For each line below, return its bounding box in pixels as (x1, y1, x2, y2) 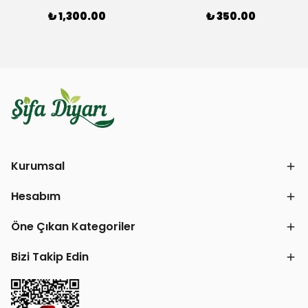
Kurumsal (11, 158, 65, 174)
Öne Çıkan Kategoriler (11, 219, 135, 234)
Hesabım (11, 188, 60, 204)
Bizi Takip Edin (11, 249, 89, 265)
